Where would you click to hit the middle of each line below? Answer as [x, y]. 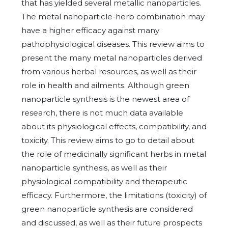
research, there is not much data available [102, 113]
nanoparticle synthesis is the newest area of [105, 99]
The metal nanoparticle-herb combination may [113, 17]
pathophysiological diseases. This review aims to [113, 44]
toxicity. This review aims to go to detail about [108, 140]
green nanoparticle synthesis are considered [107, 209]
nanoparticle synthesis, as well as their [94, 168]
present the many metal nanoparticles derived [112, 58]
